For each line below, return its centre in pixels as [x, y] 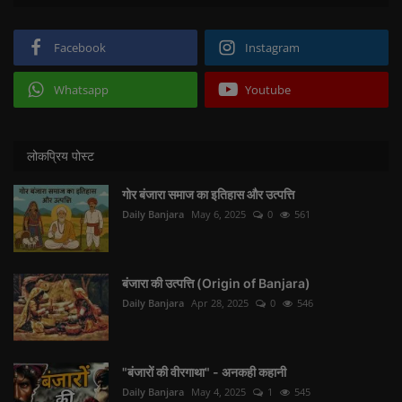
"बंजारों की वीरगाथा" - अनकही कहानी [204, 372]
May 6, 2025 [218, 214]
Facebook [80, 48]
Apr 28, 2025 [220, 303]
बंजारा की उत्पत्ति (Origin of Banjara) [216, 284]
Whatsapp [81, 90]
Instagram [273, 48]
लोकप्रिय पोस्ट [61, 156]
